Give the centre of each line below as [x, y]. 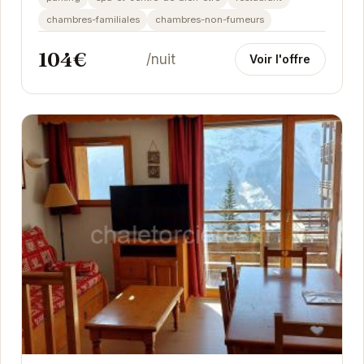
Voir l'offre [280, 59]
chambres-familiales [93, 19]
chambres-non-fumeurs [209, 19]
